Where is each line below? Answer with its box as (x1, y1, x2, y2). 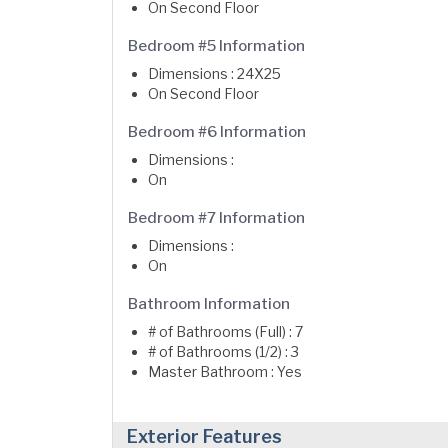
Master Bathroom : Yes (148, 363, 302, 380)
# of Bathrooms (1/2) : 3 (148, 343, 299, 360)
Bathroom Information (128, 295, 290, 313)
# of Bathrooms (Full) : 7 (148, 323, 303, 340)
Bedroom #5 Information (128, 37, 305, 55)
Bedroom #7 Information (128, 209, 305, 227)
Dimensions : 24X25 (148, 65, 281, 82)
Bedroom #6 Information (128, 123, 306, 141)
